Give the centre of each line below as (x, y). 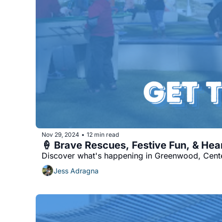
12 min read (103, 134)
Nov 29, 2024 (60, 134)
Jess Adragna (76, 170)
